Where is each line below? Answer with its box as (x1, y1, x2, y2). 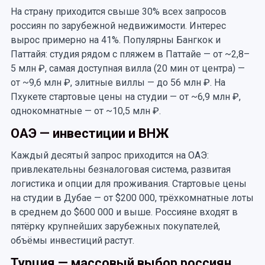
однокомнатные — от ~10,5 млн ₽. (10, 105, 161, 117)
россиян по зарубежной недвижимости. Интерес (10, 20, 226, 31)
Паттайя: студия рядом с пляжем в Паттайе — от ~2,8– (10, 49, 250, 60)
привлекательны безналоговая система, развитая (10, 164, 231, 175)
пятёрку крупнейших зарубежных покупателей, (10, 221, 220, 232)
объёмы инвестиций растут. (10, 235, 134, 246)
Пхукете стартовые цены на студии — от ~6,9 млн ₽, (10, 91, 241, 102)
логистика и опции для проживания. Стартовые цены (10, 178, 247, 189)
